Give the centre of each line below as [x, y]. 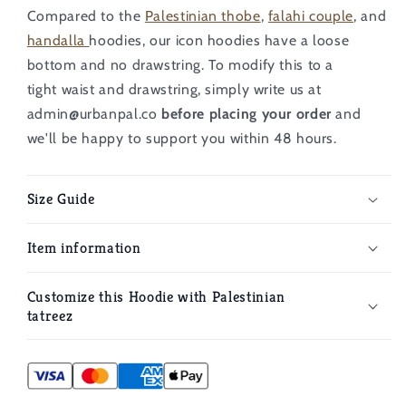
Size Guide [61, 199]
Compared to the [86, 16]
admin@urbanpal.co [94, 114]
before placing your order [249, 114]
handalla [58, 41]
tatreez [50, 315]
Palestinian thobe [203, 16]
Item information [84, 248]
